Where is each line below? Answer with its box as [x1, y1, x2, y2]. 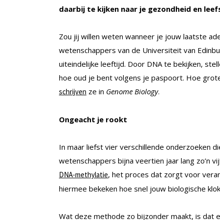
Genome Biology [106, 86, 158, 97]
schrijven [59, 87, 86, 97]
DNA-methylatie [59, 170, 108, 180]
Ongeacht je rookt [59, 114, 127, 125]
